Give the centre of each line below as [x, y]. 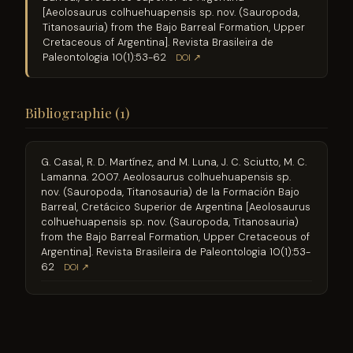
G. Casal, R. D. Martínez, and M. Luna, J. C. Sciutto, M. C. [174, 162]
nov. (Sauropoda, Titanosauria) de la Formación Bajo [171, 192]
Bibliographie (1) [77, 113]
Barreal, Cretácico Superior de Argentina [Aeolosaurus [176, 207]
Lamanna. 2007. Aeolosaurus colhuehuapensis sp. [166, 177]
